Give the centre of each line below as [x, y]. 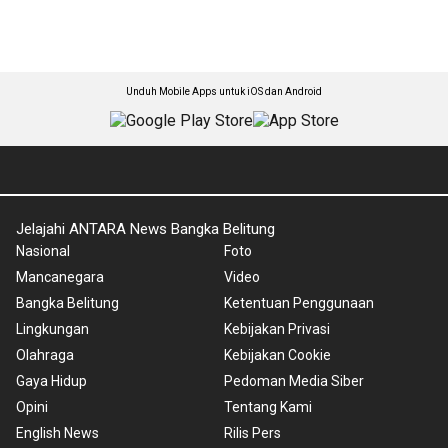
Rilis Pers [252, 433]
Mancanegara [60, 277]
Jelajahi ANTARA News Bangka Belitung [145, 229]
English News [57, 433]
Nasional [43, 251]
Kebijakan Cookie [277, 355]
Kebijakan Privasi [277, 329]
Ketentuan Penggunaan [299, 303]
